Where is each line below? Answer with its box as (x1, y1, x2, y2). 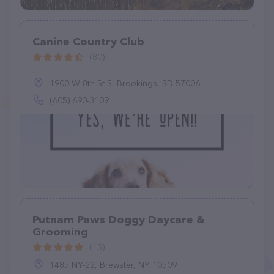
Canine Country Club (32, 35, 144, 48)
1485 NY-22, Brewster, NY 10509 (50, 259, 177, 270)
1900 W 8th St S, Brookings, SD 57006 (50, 78, 200, 89)
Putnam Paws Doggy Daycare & (32, 213, 205, 226)
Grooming (32, 225, 88, 239)
